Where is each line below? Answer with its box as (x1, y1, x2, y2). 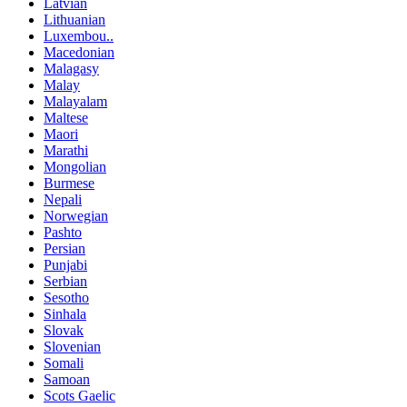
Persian (44, 240, 85, 256)
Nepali (44, 191, 82, 207)
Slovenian (44, 338, 101, 354)
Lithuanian (44, 11, 105, 27)
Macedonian (44, 44, 114, 60)
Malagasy (44, 60, 99, 76)
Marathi (44, 142, 88, 158)
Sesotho (44, 289, 89, 305)
